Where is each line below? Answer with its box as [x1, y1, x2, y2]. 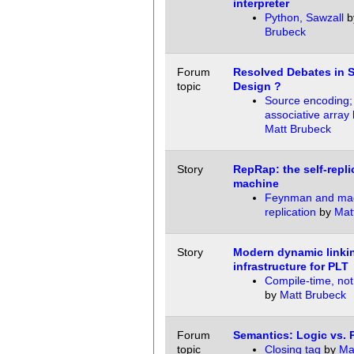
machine [232, 177, 279, 190]
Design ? [232, 80, 281, 93]
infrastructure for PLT [232, 260, 348, 273]
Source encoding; [264, 94, 352, 107]
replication [264, 205, 316, 219]
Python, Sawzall [264, 11, 344, 24]
